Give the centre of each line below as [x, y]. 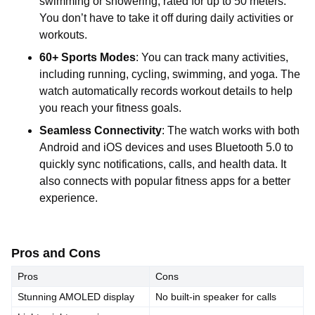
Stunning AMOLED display [76, 297]
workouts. [63, 35]
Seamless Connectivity [101, 130]
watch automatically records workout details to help [166, 91]
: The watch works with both [231, 130]
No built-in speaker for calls [216, 297]
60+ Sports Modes [88, 57]
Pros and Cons [56, 253]
